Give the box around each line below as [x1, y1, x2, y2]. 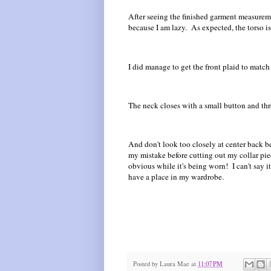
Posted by [133, 259, 160, 268]
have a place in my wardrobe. [128, 171, 224, 183]
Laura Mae [160, 259, 189, 268]
